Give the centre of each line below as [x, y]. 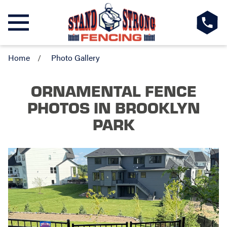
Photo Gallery [75, 58]
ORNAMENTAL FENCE [113, 90]
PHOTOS [58, 107]
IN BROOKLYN [145, 107]
